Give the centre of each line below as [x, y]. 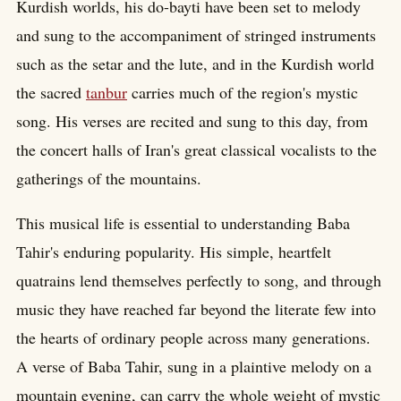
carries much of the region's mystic [243, 92]
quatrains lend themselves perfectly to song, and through [199, 280]
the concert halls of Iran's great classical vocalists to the [196, 149]
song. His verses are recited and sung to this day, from [192, 120]
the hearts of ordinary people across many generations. [193, 337]
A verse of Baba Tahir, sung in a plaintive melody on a [194, 366]
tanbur [107, 92]
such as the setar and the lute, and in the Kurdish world [195, 63]
